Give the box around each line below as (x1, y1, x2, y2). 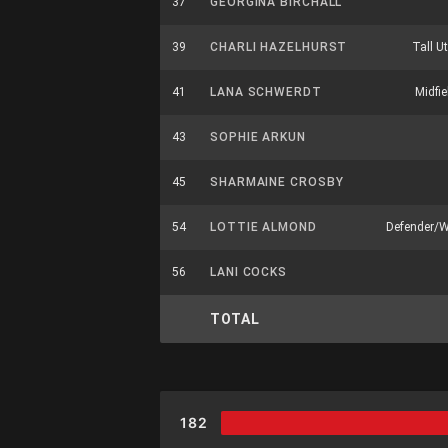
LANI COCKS (210, 265, 287, 279)
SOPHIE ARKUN (210, 130, 306, 144)
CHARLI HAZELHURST (210, 40, 348, 54)
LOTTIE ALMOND (210, 220, 317, 234)
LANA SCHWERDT (210, 85, 322, 99)
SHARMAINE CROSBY (210, 175, 344, 189)
